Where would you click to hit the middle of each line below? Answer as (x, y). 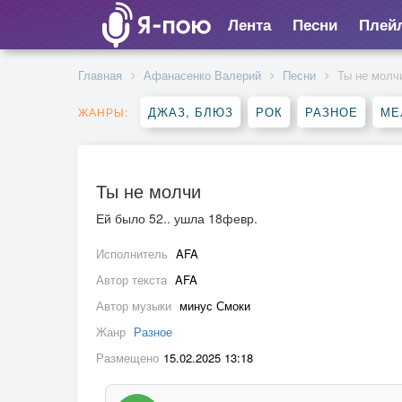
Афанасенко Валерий (202, 75)
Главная (100, 75)
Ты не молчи (149, 191)
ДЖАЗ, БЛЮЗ (191, 112)
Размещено (127, 358)
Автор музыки (135, 306)
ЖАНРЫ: (103, 112)
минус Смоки (215, 306)
